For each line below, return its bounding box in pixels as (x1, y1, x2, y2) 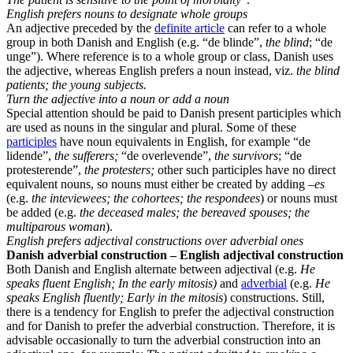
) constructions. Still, (223, 291, 325, 305)
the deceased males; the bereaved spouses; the (80, 206, 310, 220)
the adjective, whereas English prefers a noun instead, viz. (6, 64, 296, 78)
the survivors (214, 149, 278, 163)
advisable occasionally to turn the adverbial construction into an (6, 333, 321, 347)
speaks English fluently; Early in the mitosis (6, 291, 223, 305)
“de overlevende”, (121, 149, 214, 163)
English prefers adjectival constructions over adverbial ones (6, 234, 303, 248)
